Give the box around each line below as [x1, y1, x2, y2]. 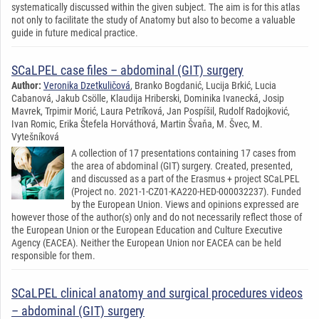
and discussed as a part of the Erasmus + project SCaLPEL [71, 172, 300, 184]
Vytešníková [11, 130, 59, 142]
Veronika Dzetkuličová [43, 79, 130, 91]
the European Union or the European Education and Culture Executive [11, 224, 283, 236]
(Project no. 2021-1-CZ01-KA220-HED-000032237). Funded [71, 185, 301, 197]
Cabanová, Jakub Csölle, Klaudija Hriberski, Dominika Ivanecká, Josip [11, 92, 284, 104]
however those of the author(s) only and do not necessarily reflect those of [11, 211, 302, 223]
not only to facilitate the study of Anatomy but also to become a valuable [11, 14, 296, 26]
